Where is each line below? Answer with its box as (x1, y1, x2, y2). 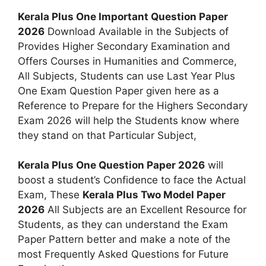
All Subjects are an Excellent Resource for (45, 204, 246, 216)
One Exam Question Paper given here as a (18, 84, 219, 97)
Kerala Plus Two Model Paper (83, 189, 226, 201)
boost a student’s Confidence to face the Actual (18, 174, 246, 186)
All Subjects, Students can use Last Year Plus (18, 69, 235, 82)
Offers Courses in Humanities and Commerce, (18, 55, 237, 67)
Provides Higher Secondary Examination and (18, 40, 230, 52)
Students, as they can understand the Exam (18, 218, 228, 230)
